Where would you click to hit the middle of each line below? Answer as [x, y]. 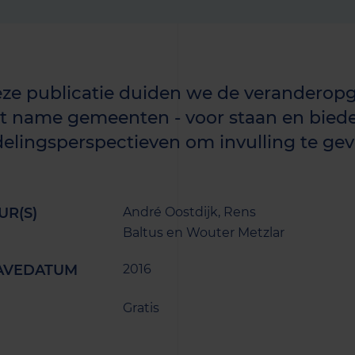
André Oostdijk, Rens [189, 212]
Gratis [141, 308]
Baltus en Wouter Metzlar [203, 233]
